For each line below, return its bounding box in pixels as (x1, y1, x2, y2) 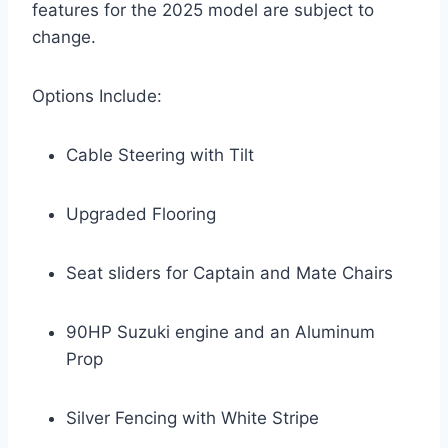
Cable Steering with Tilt (66, 144, 254, 165)
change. (32, 26, 96, 47)
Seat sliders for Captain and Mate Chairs (66, 262, 393, 283)
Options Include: (32, 85, 162, 106)
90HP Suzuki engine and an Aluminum (66, 321, 375, 342)
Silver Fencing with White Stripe (66, 407, 319, 428)
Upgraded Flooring (66, 203, 216, 224)
